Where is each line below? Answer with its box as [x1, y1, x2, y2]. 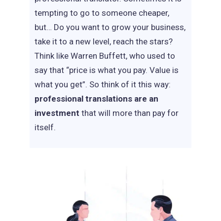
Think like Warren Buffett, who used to [35, 51, 175, 61]
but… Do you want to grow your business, [35, 22, 185, 32]
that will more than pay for [81, 108, 179, 118]
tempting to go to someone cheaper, [35, 8, 169, 18]
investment [35, 108, 81, 118]
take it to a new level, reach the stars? [35, 37, 173, 46]
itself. [35, 122, 56, 132]
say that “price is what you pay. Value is [35, 65, 179, 75]
